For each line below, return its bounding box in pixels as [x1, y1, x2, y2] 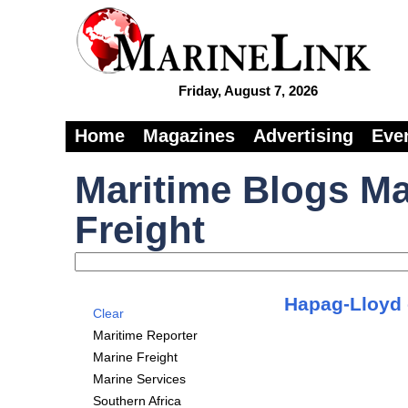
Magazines [143, 126, 235, 146]
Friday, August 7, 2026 [178, 83, 318, 98]
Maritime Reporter [93, 328, 198, 342]
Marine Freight [93, 350, 178, 364]
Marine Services [93, 372, 186, 386]
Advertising [253, 126, 353, 146]
